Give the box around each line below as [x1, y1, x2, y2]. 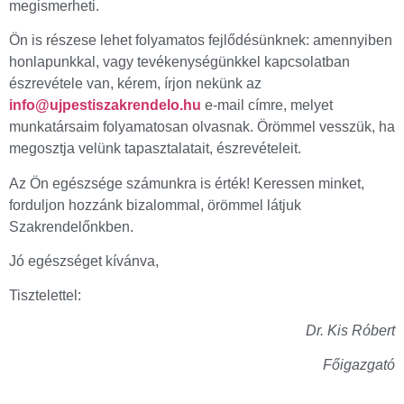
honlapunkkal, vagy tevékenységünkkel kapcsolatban [9, 54, 350, 70]
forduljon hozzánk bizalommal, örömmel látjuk [9, 197, 301, 213]
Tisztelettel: [9, 288, 81, 304]
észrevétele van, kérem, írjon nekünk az [9, 76, 262, 92]
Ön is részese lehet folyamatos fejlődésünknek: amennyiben [9, 32, 392, 49]
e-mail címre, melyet [201, 97, 333, 114]
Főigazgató [323, 357, 395, 373]
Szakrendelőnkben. [9, 218, 133, 234]
